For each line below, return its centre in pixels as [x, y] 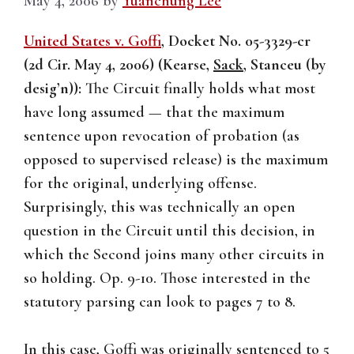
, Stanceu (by [284, 65]
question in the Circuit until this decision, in [169, 231]
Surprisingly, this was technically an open [160, 207]
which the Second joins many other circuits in [174, 255]
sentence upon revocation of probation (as [162, 136]
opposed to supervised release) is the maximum [176, 160]
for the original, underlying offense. [140, 184]
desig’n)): [55, 89]
